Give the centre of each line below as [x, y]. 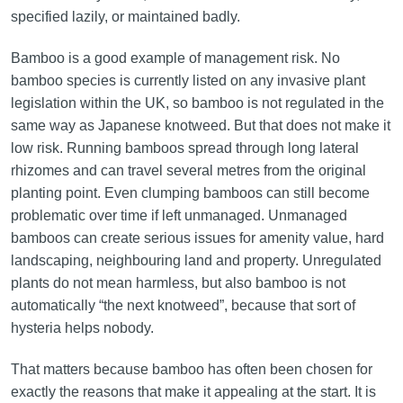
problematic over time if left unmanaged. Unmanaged [179, 216]
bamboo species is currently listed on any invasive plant [188, 81]
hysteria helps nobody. [82, 328]
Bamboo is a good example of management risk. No [175, 58]
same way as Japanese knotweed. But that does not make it [200, 126]
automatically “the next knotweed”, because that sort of [183, 306]
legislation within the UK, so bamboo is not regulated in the [197, 103]
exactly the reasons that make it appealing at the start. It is [193, 392]
